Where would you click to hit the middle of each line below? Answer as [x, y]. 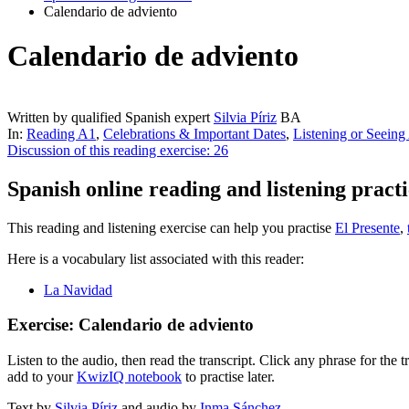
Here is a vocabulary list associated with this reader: [156, 258]
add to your [42, 377]
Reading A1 [61, 133]
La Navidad [78, 289]
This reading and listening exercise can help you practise [171, 227]
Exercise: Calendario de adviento [131, 325]
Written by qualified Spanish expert [110, 117]
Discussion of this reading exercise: [110, 150]
